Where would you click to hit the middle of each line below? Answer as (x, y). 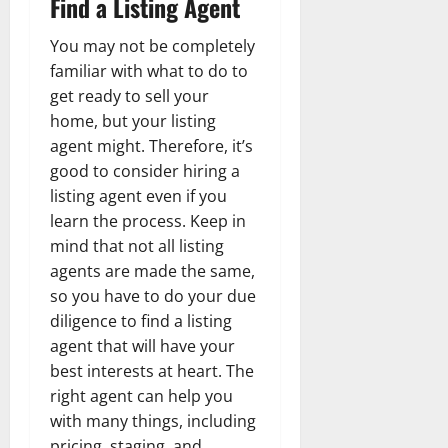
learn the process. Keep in (148, 220)
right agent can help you (141, 395)
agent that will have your (142, 345)
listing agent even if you (138, 195)
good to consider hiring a (145, 170)
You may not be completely (152, 45)
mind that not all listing (137, 245)
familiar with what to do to (149, 70)
